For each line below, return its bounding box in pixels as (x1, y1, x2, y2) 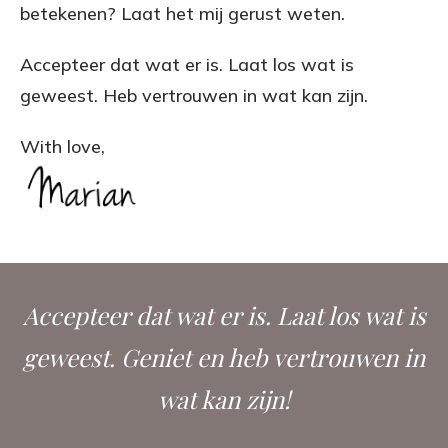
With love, (20, 134, 105, 158)
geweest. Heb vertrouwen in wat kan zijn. (20, 83, 368, 107)
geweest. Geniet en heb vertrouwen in (23, 341, 425, 373)
